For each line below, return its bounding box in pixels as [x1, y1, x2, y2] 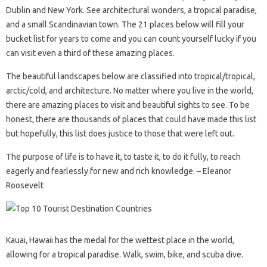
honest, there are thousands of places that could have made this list [6, 114, 256, 124]
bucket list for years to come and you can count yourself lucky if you [6, 34, 256, 44]
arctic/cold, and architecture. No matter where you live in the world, [6, 86, 253, 95]
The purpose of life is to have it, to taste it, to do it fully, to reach [6, 152, 241, 162]
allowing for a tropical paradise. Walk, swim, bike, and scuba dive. [6, 250, 243, 259]
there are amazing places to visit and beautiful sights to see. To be [6, 100, 250, 110]
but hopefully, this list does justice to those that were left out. [6, 129, 234, 138]
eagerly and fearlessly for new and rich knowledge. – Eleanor [6, 166, 231, 176]
